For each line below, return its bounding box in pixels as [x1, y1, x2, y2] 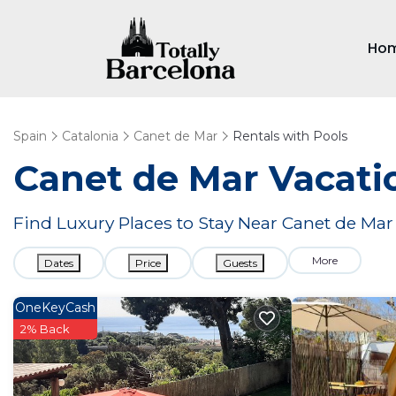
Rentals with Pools [232, 128, 347, 144]
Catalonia [62, 128, 118, 144]
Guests [223, 256, 257, 270]
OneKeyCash [15, 300, 95, 316]
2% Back [20, 322, 70, 336]
